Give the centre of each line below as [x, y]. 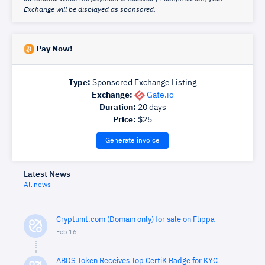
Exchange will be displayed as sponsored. [90, 10]
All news [37, 185]
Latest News [47, 174]
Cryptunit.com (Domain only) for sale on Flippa [135, 220]
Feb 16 [67, 232]
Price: [125, 120]
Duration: [117, 108]
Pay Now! [53, 49]
